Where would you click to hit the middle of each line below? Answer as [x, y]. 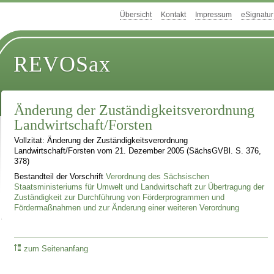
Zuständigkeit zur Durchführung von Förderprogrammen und [120, 197]
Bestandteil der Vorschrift [60, 176]
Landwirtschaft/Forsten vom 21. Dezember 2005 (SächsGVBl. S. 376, [138, 151]
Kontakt [173, 15]
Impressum [213, 15]
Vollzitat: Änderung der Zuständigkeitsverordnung [101, 141]
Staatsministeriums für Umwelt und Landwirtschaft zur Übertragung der [139, 187]
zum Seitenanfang [56, 249]
